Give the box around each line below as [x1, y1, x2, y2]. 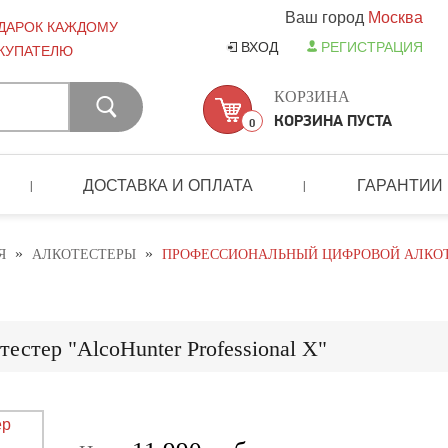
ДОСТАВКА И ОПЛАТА [83, 173, 254, 195]
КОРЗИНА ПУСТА [274, 111, 392, 130]
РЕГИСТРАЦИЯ [321, 37, 423, 56]
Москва [368, 6, 423, 27]
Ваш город [285, 6, 368, 27]
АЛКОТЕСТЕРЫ [32, 247, 136, 263]
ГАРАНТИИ [356, 173, 443, 195]
